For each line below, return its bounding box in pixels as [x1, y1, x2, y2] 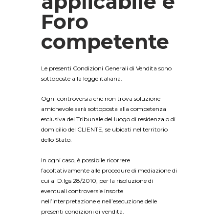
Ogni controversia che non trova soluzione [41, 95, 160, 103]
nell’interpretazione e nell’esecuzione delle [41, 197, 157, 205]
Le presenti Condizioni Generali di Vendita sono [41, 65, 172, 72]
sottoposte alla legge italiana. [41, 75, 122, 83]
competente [41, 29, 169, 54]
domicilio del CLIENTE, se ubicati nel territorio [41, 126, 168, 133]
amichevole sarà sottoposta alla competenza [41, 105, 166, 113]
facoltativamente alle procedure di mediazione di [41, 166, 177, 174]
